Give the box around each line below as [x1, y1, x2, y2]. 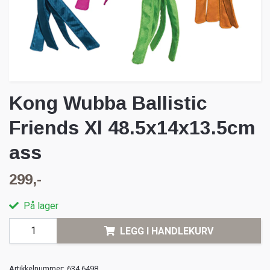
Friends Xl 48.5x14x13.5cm [9, 117, 256, 139]
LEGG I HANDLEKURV [120, 225, 213, 237]
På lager [21, 200, 58, 212]
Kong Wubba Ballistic [9, 92, 207, 115]
